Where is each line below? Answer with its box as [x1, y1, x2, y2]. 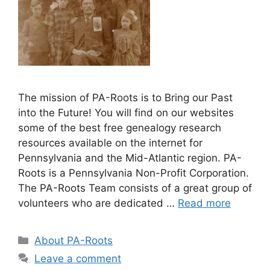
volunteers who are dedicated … [18, 196, 178, 209]
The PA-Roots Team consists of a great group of [18, 181, 252, 194]
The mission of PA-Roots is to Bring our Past [18, 91, 233, 104]
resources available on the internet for [18, 136, 202, 149]
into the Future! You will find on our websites [18, 106, 234, 119]
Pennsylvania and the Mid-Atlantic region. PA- [18, 151, 242, 164]
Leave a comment [34, 252, 122, 265]
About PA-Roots [34, 234, 113, 246]
